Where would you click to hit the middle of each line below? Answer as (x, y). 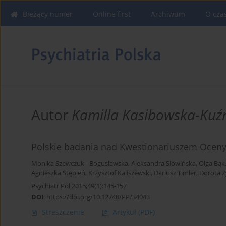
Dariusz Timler (175, 173)
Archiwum (168, 14)
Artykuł (125, 212)
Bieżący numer (48, 14)
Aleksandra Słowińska (163, 164)
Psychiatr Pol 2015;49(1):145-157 (79, 186)
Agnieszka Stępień (58, 173)
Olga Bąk (212, 164)
